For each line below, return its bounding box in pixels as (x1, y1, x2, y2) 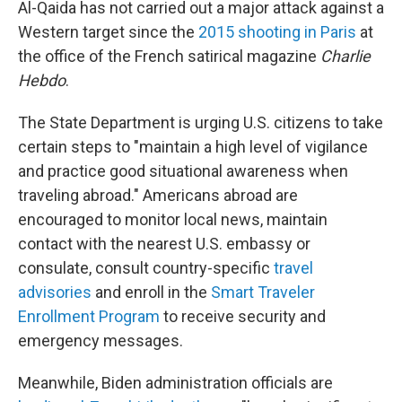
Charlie (320, 47, 371, 66)
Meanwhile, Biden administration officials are (18, 373, 333, 392)
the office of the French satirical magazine (18, 47, 320, 66)
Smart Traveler (211, 283, 315, 301)
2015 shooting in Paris (198, 22, 356, 41)
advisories (18, 283, 92, 301)
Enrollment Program (18, 307, 160, 326)
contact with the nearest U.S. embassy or (18, 234, 310, 253)
